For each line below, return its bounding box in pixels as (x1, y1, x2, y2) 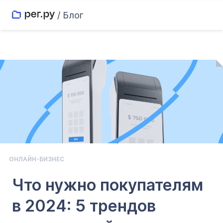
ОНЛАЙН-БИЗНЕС (9, 155, 64, 163)
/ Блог (57, 9, 84, 20)
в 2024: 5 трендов (12, 196, 156, 216)
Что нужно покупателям (12, 175, 203, 195)
